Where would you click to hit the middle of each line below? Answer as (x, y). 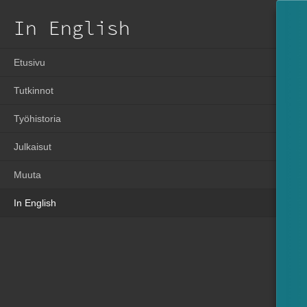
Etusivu (29, 62)
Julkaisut (33, 147)
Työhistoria (37, 119)
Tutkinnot (34, 90)
